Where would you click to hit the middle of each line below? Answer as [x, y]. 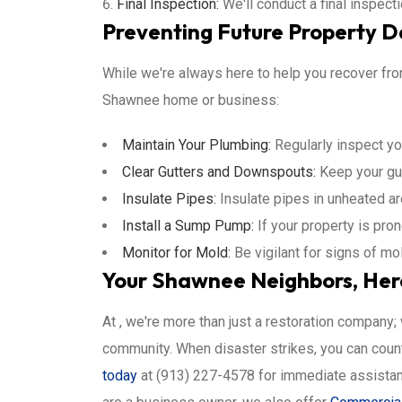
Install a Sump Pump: [188, 226]
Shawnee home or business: [191, 100]
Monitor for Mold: [176, 253]
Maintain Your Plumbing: [197, 145]
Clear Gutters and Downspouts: [219, 172]
